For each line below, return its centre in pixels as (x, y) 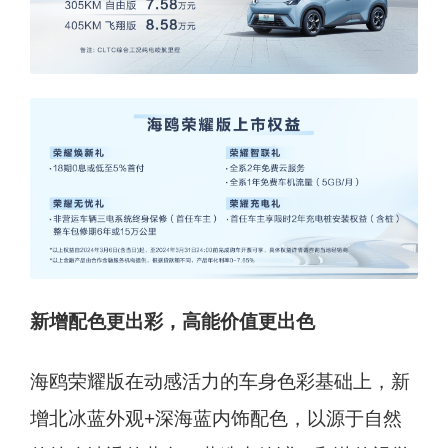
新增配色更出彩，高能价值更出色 (172, 321)
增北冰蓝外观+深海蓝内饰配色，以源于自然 (215, 419)
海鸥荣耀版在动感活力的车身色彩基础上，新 (219, 382)
